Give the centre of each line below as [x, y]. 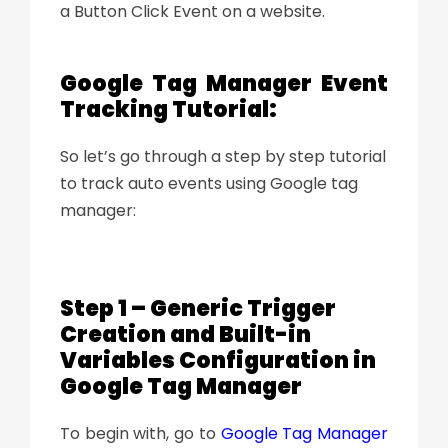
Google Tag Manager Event [224, 83]
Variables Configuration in [218, 360]
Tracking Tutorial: [170, 109]
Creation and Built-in [185, 334]
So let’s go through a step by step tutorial [223, 156]
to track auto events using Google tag [209, 183]
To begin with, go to [140, 433]
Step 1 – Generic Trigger [198, 308]
